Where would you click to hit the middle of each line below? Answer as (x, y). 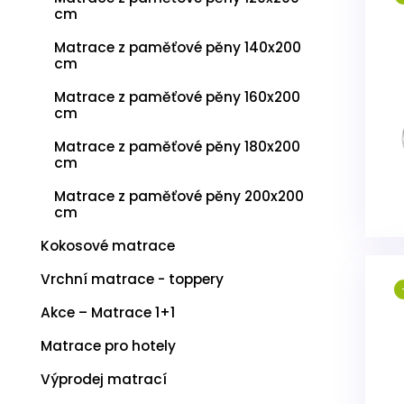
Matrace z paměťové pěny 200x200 (179, 196)
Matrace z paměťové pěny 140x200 (178, 47)
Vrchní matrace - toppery (132, 279)
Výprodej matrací (104, 379)
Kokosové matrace (108, 246)
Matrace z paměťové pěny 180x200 (177, 147)
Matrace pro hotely (108, 346)
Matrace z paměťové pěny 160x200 (177, 97)
